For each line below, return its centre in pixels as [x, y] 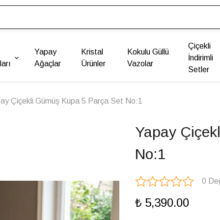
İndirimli [201, 58]
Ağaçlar [47, 64]
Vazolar [140, 64]
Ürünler [94, 64]
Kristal [92, 52]
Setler [199, 69]
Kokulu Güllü [148, 52]
